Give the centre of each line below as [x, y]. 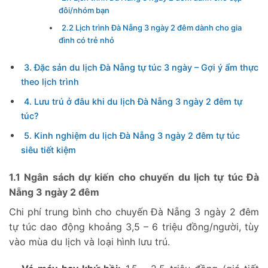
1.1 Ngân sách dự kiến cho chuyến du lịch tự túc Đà [134, 177]
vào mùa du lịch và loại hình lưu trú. [89, 241]
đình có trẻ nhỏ [87, 40]
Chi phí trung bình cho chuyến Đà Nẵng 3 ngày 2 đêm [134, 211]
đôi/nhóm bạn [84, 10]
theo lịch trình [50, 81]
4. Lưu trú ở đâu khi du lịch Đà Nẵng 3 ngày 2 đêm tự [133, 101]
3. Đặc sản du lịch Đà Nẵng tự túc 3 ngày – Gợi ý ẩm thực [141, 67]
